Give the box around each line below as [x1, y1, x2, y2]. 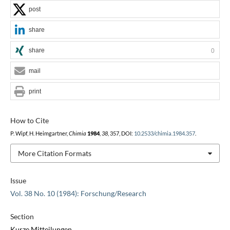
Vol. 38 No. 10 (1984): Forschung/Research [10, 189, 146, 198]
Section [10, 212, 34, 221]
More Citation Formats [17, 148, 91, 158]
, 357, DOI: [107, 130, 134, 137]
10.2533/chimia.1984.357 [133, 130, 195, 137]
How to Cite [10, 116, 49, 125]
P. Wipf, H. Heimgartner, [10, 130, 69, 137]
